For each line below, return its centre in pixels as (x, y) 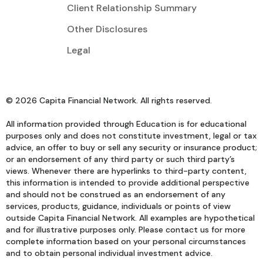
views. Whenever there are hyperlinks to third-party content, (126, 171)
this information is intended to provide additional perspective (128, 183)
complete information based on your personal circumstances (126, 242)
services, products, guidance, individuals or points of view (118, 206)
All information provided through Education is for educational (126, 124)
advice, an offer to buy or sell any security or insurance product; (131, 148)
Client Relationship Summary (131, 8)
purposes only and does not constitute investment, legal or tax (131, 136)
